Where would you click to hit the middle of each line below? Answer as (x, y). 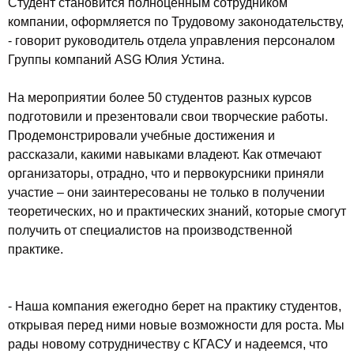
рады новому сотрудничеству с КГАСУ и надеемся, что (168, 344)
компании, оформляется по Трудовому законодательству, (176, 22)
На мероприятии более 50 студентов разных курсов (160, 98)
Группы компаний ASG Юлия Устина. (116, 60)
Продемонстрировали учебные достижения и (141, 136)
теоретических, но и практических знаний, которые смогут (177, 211)
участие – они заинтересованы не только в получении (166, 192)
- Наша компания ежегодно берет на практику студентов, (175, 306)
